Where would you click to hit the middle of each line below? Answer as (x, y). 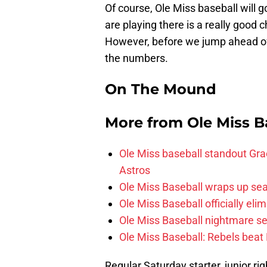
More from (146, 123)
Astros (135, 170)
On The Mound (161, 89)
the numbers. (136, 58)
